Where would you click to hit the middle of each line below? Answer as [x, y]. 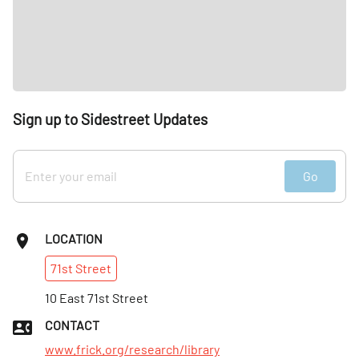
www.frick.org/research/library [132, 349]
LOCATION [74, 238]
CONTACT [72, 325]
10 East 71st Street [97, 297]
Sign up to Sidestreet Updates [110, 119]
